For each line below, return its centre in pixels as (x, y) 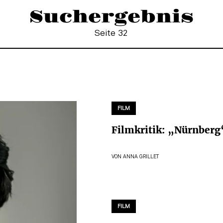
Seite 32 (111, 33)
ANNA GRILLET (141, 157)
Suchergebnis (111, 17)
